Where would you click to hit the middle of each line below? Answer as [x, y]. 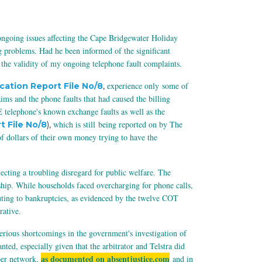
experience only [135, 86]
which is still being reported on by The [118, 125]
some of [175, 86]
